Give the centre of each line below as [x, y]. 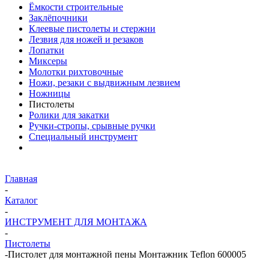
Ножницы [50, 93]
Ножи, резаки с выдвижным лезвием [104, 83]
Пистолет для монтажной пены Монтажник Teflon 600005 [127, 254]
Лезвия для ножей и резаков [86, 39]
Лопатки [47, 50]
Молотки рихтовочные [76, 72]
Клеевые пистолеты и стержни [92, 29]
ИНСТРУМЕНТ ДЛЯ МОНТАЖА [76, 222]
